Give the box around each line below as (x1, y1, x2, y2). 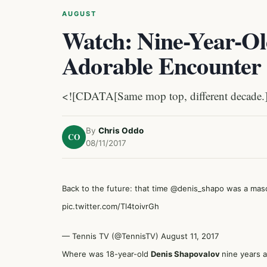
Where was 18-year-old (62, 249, 151, 259)
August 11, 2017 (161, 231, 219, 241)
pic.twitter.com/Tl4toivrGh (62, 201, 159, 211)
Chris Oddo (98, 126, 144, 135)
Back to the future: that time (62, 184, 170, 193)
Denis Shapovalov (151, 249, 222, 259)
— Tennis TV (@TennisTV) (62, 231, 161, 241)
